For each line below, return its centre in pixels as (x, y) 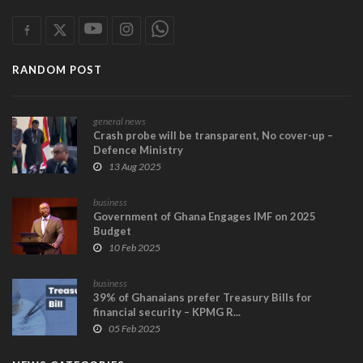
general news (120, 121)
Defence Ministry (138, 150)
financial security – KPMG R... (167, 312)
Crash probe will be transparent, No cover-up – (213, 135)
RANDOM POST (57, 70)
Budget (112, 231)
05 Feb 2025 (135, 329)
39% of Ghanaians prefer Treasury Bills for (203, 297)
